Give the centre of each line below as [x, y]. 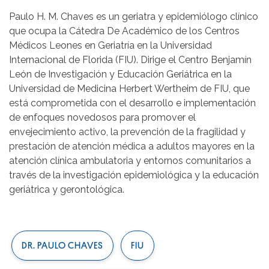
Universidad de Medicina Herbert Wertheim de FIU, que [129, 88]
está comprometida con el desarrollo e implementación [132, 103]
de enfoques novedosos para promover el [102, 117]
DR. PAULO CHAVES [62, 245]
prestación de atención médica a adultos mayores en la [132, 146]
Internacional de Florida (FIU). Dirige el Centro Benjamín [130, 59]
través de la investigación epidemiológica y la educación [134, 175]
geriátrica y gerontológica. [67, 189]
